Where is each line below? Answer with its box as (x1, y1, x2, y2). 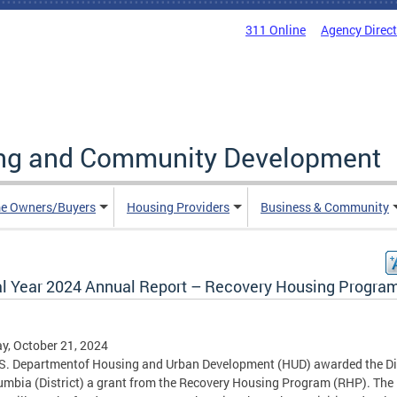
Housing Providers (127, 198, 230, 215)
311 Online (245, 21, 306, 38)
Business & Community (261, 198, 389, 215)
